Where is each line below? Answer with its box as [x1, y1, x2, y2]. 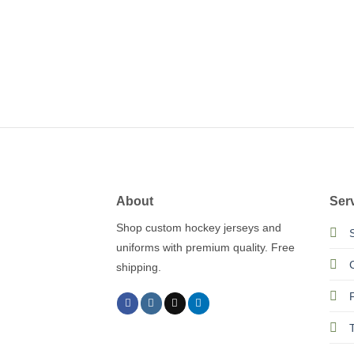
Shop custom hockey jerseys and [116, 220, 281, 234]
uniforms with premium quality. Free [116, 240, 295, 254]
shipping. [116, 260, 161, 273]
